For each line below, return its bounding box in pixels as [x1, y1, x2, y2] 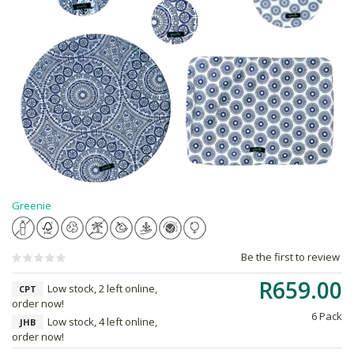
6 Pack [311, 309, 342, 323]
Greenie [12, 198, 51, 213]
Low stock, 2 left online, [47, 281, 157, 296]
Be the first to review [241, 250, 340, 264]
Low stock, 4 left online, [47, 314, 157, 329]
